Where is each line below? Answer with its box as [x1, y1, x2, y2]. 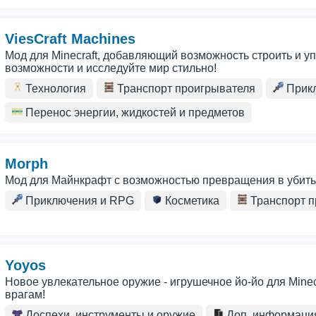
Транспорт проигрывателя [114, 83, 255, 95]
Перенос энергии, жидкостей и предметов [23, 107, 245, 119]
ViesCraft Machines [5, 31, 135, 47]
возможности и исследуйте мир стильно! [5, 62, 217, 74]
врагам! [5, 288, 45, 300]
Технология [23, 83, 86, 95]
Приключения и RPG [23, 195, 134, 207]
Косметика [162, 195, 219, 207]
